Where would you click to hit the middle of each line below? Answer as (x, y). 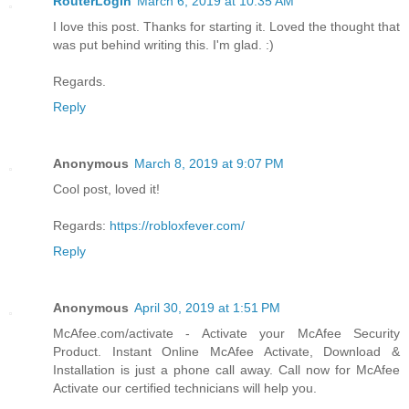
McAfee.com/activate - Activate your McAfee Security (226, 334)
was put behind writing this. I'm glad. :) (163, 45)
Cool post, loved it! (106, 189)
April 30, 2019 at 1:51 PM (207, 308)
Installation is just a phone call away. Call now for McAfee (226, 370)
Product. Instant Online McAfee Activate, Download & (226, 352)
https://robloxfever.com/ (177, 226)
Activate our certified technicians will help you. (185, 388)
